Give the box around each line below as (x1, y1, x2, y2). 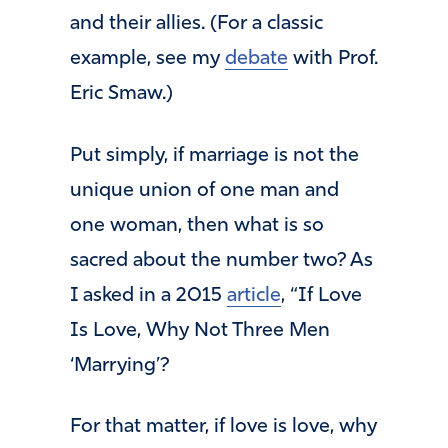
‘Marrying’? (70, 355, 170, 376)
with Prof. (288, 48, 378, 69)
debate (225, 48, 288, 69)
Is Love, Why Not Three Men (70, 320, 330, 341)
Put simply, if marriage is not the (70, 145, 359, 166)
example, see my (70, 48, 225, 69)
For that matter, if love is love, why (70, 417, 377, 438)
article (227, 285, 281, 306)
